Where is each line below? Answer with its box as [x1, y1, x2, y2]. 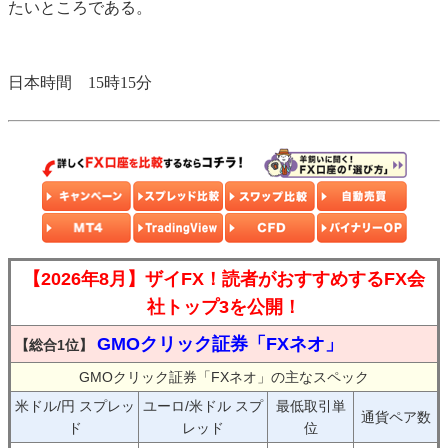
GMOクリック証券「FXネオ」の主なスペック [79, 369, 369, 386]
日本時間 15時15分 [8, 74, 152, 92]
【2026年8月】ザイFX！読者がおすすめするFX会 [23, 269, 425, 290]
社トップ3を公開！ [147, 297, 301, 318]
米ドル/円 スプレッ [14, 398, 135, 415]
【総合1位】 [15, 337, 93, 354]
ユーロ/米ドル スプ [143, 398, 263, 415]
